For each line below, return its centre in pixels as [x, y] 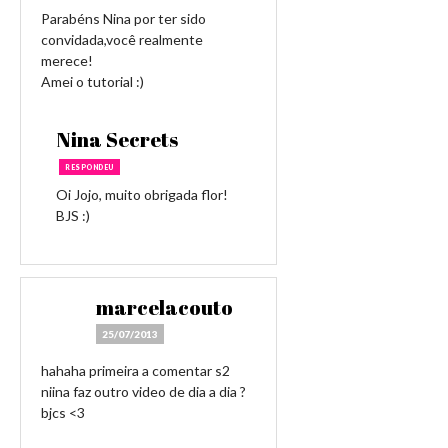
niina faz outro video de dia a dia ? [143, 391]
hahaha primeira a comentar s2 [135, 370]
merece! [67, 60]
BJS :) [73, 215]
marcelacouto [164, 307]
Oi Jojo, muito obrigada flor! [142, 194]
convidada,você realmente [122, 39]
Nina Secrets [117, 139]
